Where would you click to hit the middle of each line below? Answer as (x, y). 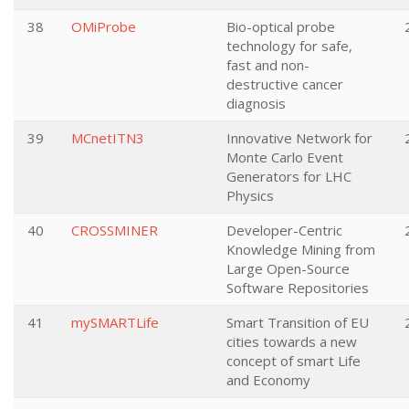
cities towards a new (292, 341)
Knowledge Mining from (301, 249)
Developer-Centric (284, 230)
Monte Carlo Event (285, 157)
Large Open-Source (288, 268)
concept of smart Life (294, 361)
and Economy (268, 380)
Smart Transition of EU (298, 322)
